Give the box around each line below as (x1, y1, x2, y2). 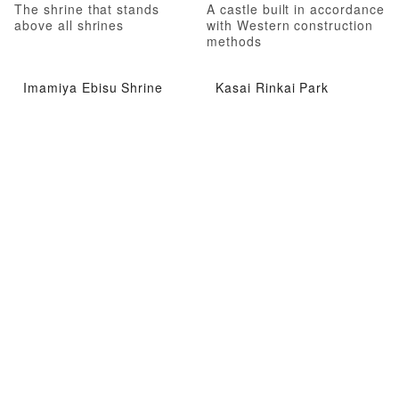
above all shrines (14, 15, 125, 34)
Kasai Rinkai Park (216, 78, 330, 97)
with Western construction (207, 15, 374, 34)
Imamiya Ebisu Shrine (23, 78, 164, 97)
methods (207, 31, 262, 50)
